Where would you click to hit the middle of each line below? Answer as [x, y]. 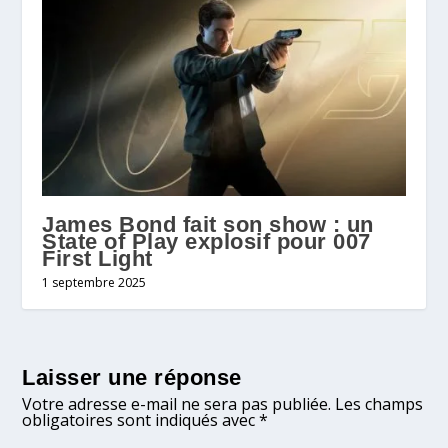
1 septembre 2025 [94, 282]
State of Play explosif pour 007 [206, 241]
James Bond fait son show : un [208, 224]
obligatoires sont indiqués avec [141, 419]
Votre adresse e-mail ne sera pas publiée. [177, 403]
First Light [97, 258]
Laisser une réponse [132, 377]
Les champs [379, 403]
